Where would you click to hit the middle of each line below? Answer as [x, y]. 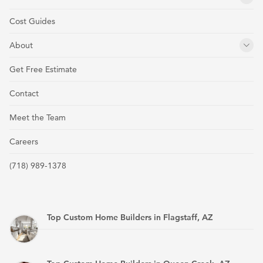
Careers [24, 142]
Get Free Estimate [43, 70]
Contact [24, 94]
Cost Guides [32, 21]
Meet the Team [38, 118]
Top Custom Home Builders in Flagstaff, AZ [130, 218]
